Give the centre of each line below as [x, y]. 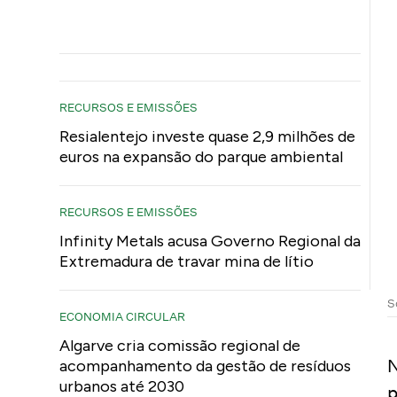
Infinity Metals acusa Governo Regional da [210, 241]
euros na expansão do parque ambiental [202, 157]
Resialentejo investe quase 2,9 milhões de [208, 136]
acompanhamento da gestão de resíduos [206, 366]
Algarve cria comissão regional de [180, 346]
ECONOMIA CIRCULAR [123, 316]
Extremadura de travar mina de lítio [187, 261]
